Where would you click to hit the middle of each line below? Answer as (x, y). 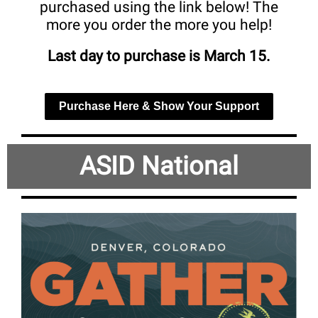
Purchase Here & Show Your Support (159, 106)
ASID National (159, 166)
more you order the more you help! (159, 25)
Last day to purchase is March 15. (159, 56)
